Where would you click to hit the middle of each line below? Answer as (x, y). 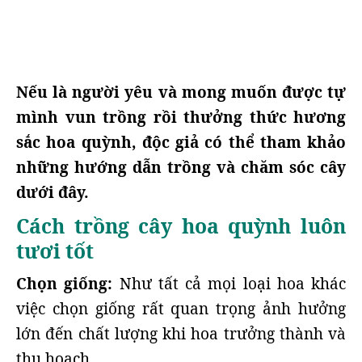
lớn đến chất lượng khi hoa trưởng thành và (181, 334)
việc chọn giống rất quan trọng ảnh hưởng (181, 309)
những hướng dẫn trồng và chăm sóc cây (181, 167)
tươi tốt (55, 251)
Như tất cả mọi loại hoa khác (229, 284)
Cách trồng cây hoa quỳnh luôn (181, 226)
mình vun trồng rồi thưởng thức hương (181, 117)
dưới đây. (53, 192)
